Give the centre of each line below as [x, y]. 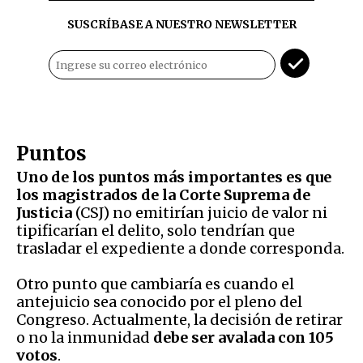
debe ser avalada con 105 [243, 337]
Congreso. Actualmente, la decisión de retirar [179, 319]
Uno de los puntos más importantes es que [174, 177]
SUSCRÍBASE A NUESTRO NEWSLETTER [181, 24]
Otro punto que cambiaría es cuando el [155, 284]
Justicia [44, 212]
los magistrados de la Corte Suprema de [163, 194]
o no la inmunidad [85, 337]
